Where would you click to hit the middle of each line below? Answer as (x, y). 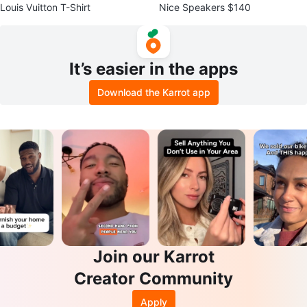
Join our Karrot (153, 257)
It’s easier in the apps (153, 69)
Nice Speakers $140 (205, 7)
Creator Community (153, 279)
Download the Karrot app (153, 92)
